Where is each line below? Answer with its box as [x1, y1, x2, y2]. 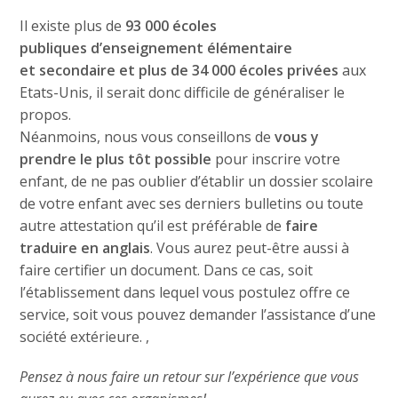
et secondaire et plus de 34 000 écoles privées [20, 60, 343, 80]
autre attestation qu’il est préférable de [20, 216, 286, 235]
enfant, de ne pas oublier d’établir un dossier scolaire [20, 171, 374, 191]
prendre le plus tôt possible [20, 149, 216, 169]
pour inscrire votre [215, 149, 341, 169]
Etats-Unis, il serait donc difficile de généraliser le [20, 83, 346, 102]
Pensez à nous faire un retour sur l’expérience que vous [20, 367, 360, 386]
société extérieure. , [20, 327, 150, 346]
